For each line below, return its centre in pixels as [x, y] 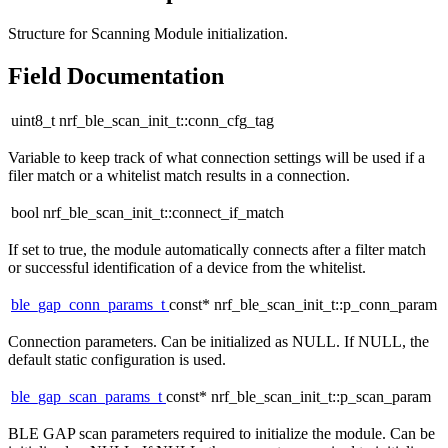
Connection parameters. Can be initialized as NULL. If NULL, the [218, 342]
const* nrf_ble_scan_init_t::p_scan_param [298, 397]
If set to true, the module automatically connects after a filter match [217, 250]
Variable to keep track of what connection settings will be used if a [216, 158]
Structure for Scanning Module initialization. [148, 33]
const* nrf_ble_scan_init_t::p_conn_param [303, 305]
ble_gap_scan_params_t [88, 397]
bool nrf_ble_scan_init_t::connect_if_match [147, 213]
